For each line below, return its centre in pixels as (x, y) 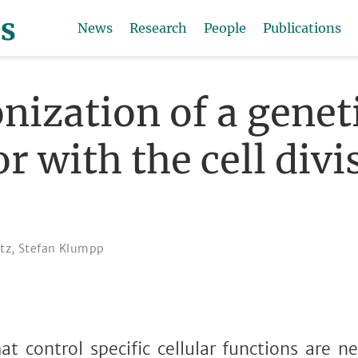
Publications (302, 28)
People (225, 28)
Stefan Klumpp (62, 248)
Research (158, 28)
